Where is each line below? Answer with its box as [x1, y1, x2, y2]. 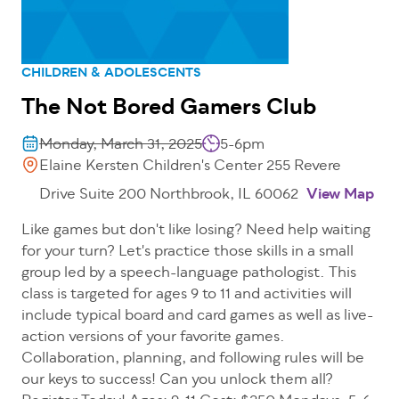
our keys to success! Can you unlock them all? [21, 369, 333, 393]
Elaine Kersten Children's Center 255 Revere [39, 155, 341, 179]
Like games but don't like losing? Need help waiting [21, 219, 370, 243]
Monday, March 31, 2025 [39, 134, 202, 158]
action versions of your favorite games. [21, 326, 285, 350]
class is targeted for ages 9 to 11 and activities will [21, 283, 352, 307]
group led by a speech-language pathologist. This [21, 262, 356, 286]
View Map [306, 183, 374, 208]
